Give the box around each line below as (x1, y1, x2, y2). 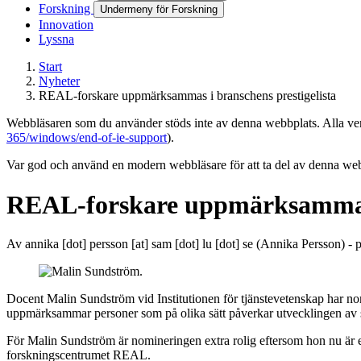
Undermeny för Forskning (100, 3, 218, 16)
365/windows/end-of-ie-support (6, 131, 167, 145)
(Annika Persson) (253, 237, 345, 251)
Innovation (39, 18, 93, 32)
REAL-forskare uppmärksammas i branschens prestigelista (39, 89, 336, 103)
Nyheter (39, 74, 80, 89)
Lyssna (39, 32, 74, 47)
